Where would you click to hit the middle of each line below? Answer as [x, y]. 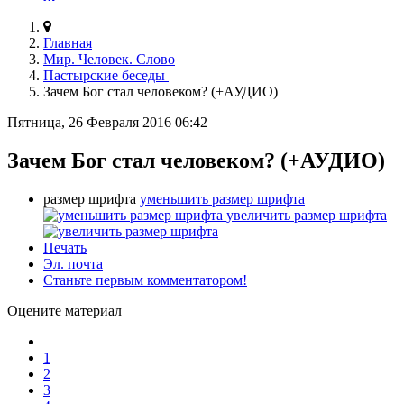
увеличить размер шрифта [307, 215]
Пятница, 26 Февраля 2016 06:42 [107, 122]
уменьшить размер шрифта [222, 198]
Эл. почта [73, 263]
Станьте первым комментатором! [145, 280]
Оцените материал [64, 310]
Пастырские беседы [106, 75]
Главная [68, 42]
